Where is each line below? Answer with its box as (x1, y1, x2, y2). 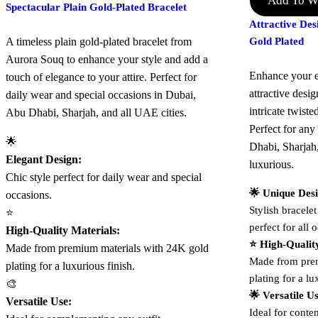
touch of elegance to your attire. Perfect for (6, 70, 197, 83)
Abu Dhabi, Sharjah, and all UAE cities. (6, 106, 187, 119)
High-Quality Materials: (6, 224, 120, 236)
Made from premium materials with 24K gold (6, 241, 209, 254)
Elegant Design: (6, 153, 82, 165)
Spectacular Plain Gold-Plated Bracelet (6, 1, 187, 13)
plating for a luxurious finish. (6, 259, 135, 272)
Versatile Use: (6, 295, 72, 307)
